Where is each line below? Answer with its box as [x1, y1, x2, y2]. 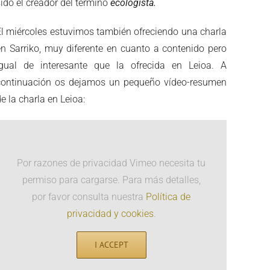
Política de [146, 190, 191, 202]
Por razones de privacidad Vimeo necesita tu [17, 157, 206, 169]
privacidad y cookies [66, 207, 154, 219]
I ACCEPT [94, 239, 128, 250]
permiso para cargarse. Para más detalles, [22, 174, 201, 186]
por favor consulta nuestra [32, 190, 146, 202]
